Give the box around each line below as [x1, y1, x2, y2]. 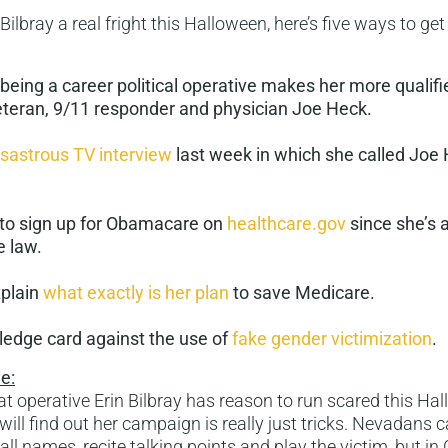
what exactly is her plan [43, 282, 229, 303]
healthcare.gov [227, 213, 346, 234]
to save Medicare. [229, 282, 375, 303]
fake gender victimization [232, 328, 432, 349]
